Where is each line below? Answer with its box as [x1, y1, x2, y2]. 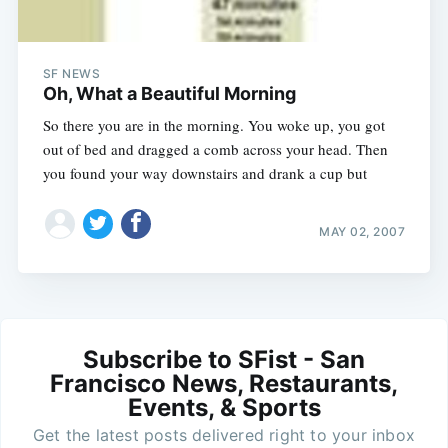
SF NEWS [42, 65, 101, 81]
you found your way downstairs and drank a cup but [42, 162, 367, 183]
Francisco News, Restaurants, [50, 369, 398, 399]
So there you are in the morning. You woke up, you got [42, 114, 385, 135]
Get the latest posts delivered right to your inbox [33, 425, 415, 446]
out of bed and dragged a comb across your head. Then [42, 138, 388, 159]
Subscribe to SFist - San [83, 345, 365, 375]
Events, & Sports [127, 393, 321, 423]
